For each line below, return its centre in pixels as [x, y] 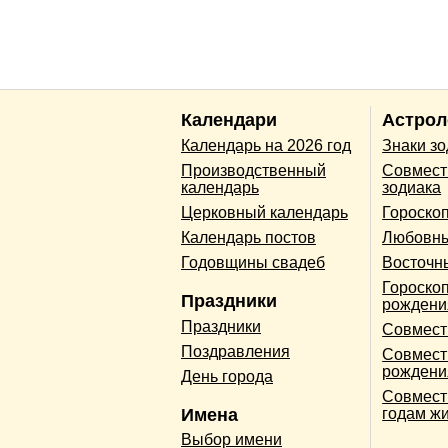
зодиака [412, 188]
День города [227, 376]
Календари [229, 120]
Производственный [253, 171]
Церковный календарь [264, 213]
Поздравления [235, 351]
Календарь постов [248, 238]
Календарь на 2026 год [266, 146]
